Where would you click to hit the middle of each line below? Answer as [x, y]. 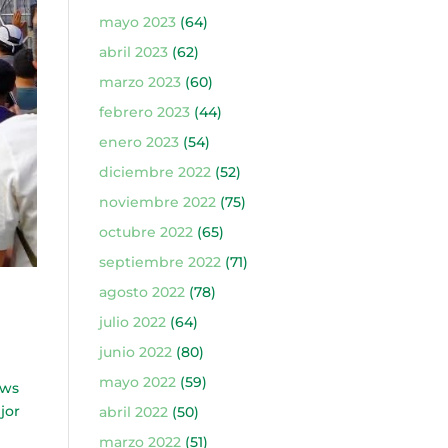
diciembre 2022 [154, 172]
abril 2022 [133, 412]
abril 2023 [133, 52]
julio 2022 [132, 322]
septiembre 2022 [159, 262]
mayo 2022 [137, 382]
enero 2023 [138, 142]
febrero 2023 [144, 112]
